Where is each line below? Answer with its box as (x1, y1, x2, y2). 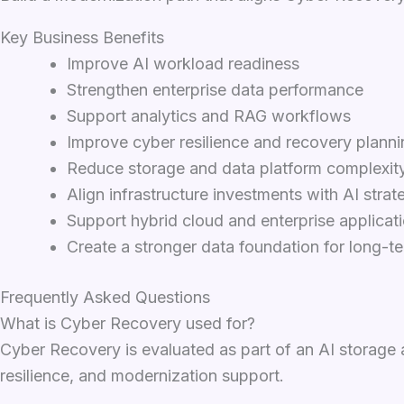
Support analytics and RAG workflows (67, 106, 351, 125)
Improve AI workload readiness (67, 54, 299, 73)
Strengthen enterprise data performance (67, 80, 363, 99)
